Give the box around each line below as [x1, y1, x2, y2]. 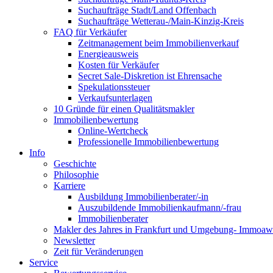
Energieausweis [78, 49, 138, 59]
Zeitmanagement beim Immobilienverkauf [78, 38, 239, 48]
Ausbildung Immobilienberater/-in [78, 191, 208, 202]
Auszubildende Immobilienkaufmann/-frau [78, 202, 241, 213]
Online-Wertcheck [78, 126, 148, 136]
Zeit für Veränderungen [54, 246, 143, 257]
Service [29, 257, 58, 268]
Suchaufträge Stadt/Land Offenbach [78, 5, 216, 15]
